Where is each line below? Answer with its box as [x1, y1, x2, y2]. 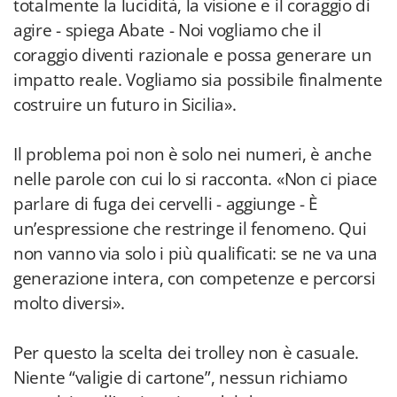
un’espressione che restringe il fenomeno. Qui [13, 217, 367, 240]
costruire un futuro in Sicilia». [13, 93, 237, 116]
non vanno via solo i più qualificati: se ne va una [13, 242, 378, 265]
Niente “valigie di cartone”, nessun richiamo [13, 366, 347, 389]
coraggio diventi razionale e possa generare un [13, 43, 372, 66]
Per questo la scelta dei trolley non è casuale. [13, 341, 359, 364]
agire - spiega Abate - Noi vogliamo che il [13, 19, 322, 42]
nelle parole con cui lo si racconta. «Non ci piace [13, 167, 378, 191]
